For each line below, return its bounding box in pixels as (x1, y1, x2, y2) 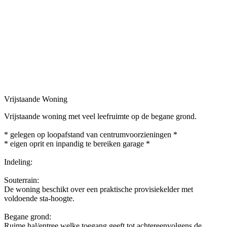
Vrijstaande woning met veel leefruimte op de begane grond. (4, 111, 197, 121)
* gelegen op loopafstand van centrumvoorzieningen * (4, 130, 177, 139)
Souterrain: (4, 175, 39, 184)
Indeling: (4, 157, 32, 166)
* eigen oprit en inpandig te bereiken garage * (4, 139, 150, 148)
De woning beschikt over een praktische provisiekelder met (4, 184, 193, 194)
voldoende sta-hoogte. (4, 194, 74, 203)
